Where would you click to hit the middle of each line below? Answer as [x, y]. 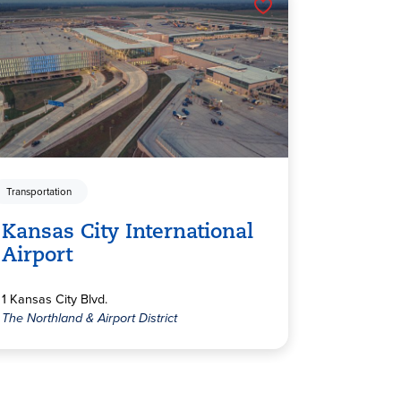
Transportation [39, 192]
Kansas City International [128, 234]
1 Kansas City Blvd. [55, 299]
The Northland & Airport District [90, 318]
